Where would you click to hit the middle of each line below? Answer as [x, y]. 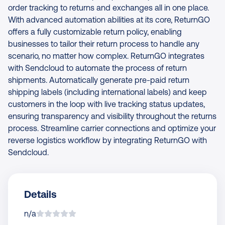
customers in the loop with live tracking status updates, [106, 104]
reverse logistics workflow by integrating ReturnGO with [107, 140]
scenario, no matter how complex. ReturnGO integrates [106, 56]
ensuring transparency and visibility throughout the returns [112, 116]
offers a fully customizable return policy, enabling [95, 32]
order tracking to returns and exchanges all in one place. [108, 8]
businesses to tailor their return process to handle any [104, 44]
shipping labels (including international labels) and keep [107, 92]
